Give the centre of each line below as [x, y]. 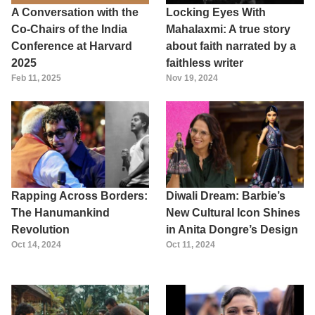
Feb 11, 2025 [36, 78]
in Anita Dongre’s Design [232, 229]
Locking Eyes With [216, 13]
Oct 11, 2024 [191, 244]
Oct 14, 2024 [36, 244]
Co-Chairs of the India [69, 30]
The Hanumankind [60, 212]
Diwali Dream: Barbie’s [226, 195]
